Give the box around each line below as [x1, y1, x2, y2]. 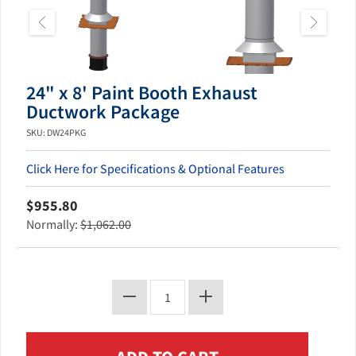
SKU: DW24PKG [26, 126, 86, 138]
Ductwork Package [26, 99, 180, 124]
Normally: [26, 215, 80, 232]
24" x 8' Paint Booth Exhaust [26, 79, 257, 105]
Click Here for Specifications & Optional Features [26, 160, 284, 176]
